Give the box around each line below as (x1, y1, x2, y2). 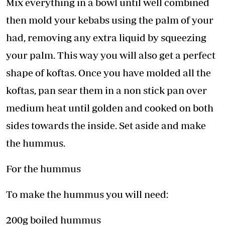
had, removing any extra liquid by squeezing (6, 32, 206, 44)
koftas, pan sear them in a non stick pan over (6, 84, 207, 96)
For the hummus (6, 163, 81, 175)
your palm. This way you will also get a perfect (6, 49, 215, 61)
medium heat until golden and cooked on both (6, 102, 213, 114)
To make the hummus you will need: (6, 188, 168, 200)
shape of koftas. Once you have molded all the (6, 67, 211, 79)
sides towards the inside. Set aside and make (6, 120, 206, 132)
